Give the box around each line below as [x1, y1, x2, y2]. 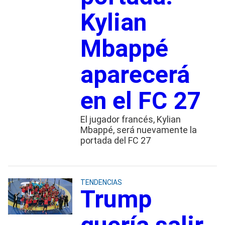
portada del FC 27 [80, 135, 151, 146]
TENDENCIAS [80, 178, 122, 186]
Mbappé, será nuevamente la [80, 124, 197, 135]
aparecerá [80, 60, 190, 89]
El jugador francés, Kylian [80, 114, 181, 125]
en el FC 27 [80, 86, 201, 115]
